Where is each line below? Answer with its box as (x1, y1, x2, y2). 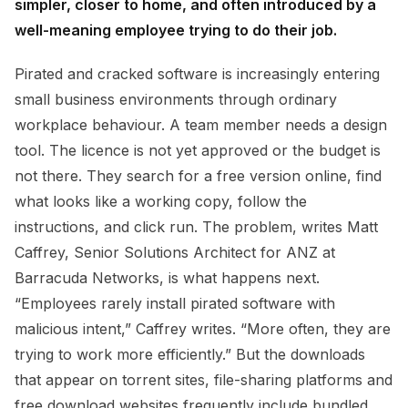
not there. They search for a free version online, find (15, 167, 382, 186)
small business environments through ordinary (15, 90, 337, 109)
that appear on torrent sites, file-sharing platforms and (15, 371, 393, 390)
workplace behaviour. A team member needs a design (15, 116, 387, 135)
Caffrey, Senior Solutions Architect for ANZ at (15, 243, 335, 262)
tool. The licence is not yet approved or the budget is (15, 141, 381, 160)
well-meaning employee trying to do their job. (15, 21, 337, 40)
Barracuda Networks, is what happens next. (15, 269, 320, 288)
